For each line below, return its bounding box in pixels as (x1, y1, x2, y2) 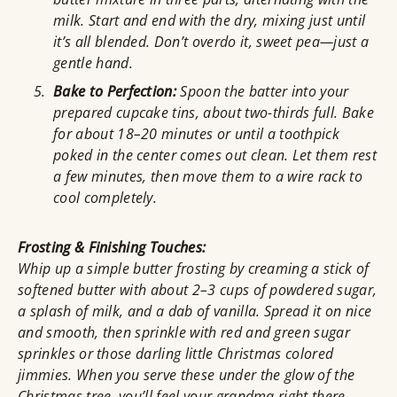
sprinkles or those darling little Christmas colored (18, 344, 334, 364)
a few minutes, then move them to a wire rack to (53, 167, 363, 187)
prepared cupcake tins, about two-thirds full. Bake (53, 103, 375, 123)
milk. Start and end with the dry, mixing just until (53, 11, 366, 31)
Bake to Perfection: (53, 82, 177, 102)
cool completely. (53, 188, 158, 208)
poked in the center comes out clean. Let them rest (53, 145, 378, 166)
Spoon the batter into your (176, 82, 349, 102)
